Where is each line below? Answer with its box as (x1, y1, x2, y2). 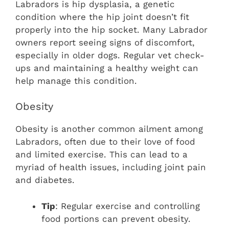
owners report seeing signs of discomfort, (15, 37, 195, 48)
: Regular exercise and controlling (55, 200, 200, 211)
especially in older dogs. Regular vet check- (15, 50, 204, 60)
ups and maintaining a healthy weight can (15, 62, 198, 73)
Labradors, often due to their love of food (15, 136, 195, 147)
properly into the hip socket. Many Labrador (15, 24, 208, 35)
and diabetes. (15, 175, 75, 186)
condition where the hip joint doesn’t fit (15, 11, 189, 22)
